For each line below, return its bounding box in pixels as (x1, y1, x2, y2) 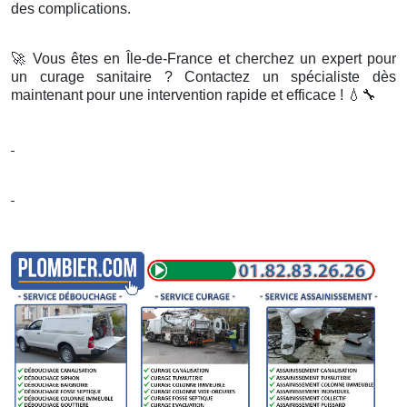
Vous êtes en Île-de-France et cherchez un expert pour (27, 51, 397, 67)
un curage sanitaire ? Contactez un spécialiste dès (11, 69, 396, 85)
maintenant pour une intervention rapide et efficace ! (11, 87, 347, 104)
